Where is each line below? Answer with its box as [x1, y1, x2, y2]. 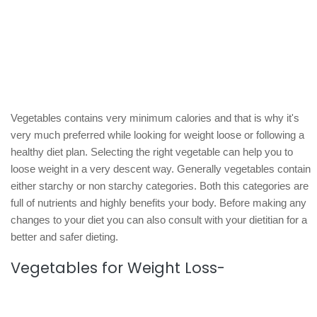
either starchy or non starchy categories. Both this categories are [11, 179, 309, 192]
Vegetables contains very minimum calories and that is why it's [11, 111, 299, 124]
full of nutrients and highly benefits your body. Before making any [11, 196, 306, 209]
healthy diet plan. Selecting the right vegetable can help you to [11, 145, 293, 158]
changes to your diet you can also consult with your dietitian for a [11, 213, 307, 226]
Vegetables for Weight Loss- [11, 257, 225, 278]
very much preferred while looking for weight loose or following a [11, 128, 304, 141]
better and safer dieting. [11, 230, 118, 243]
